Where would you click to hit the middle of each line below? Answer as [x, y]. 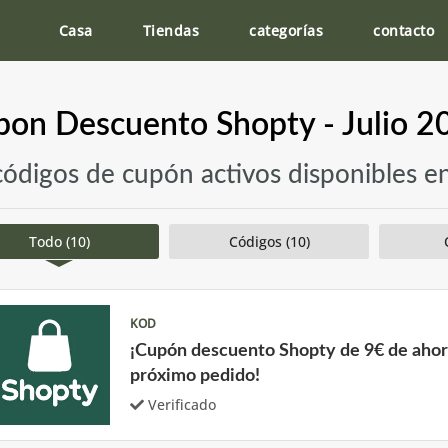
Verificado [182, 404]
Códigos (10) [269, 241]
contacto [403, 30]
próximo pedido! [195, 376]
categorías [286, 30]
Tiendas [170, 30]
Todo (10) [59, 241]
